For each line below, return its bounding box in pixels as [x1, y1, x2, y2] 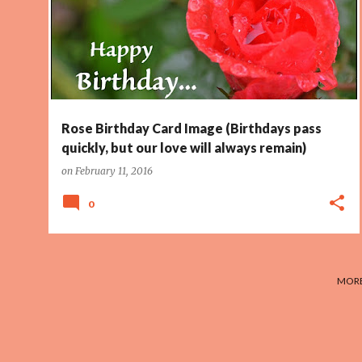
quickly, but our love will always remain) [61, 140, 306, 155]
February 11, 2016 [75, 165, 153, 177]
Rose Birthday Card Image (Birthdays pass [61, 120, 322, 136]
